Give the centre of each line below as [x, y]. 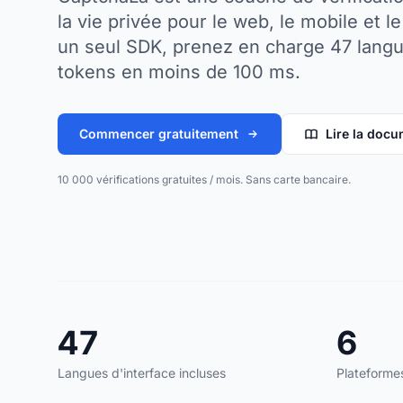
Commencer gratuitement [159, 133]
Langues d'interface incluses [142, 372]
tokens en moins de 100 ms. [179, 72]
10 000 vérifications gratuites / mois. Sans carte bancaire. [204, 179]
